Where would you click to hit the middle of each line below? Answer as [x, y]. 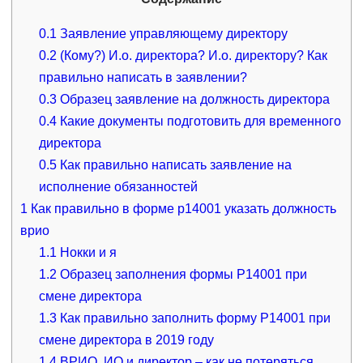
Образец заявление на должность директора [194, 100]
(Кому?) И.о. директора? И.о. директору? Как [192, 56]
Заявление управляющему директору [173, 34]
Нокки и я [87, 253]
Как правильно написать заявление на [175, 165]
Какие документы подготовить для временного [199, 122]
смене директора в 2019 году [127, 340]
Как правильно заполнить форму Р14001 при [194, 318]
